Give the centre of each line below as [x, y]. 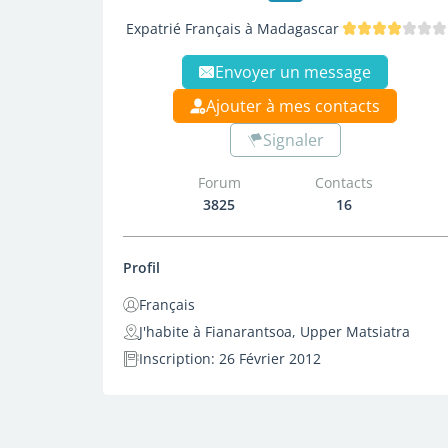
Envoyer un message [293, 72]
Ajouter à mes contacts [293, 106]
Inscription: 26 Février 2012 [230, 358]
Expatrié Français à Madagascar [233, 28]
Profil [141, 267]
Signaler [293, 140]
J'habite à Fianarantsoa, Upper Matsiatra [274, 331]
